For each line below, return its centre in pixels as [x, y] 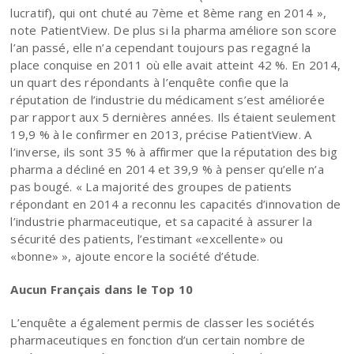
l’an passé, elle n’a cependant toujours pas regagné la [161, 47]
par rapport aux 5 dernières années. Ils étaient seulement [173, 117]
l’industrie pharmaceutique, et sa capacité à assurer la [161, 221]
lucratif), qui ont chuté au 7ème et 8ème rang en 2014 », [169, 12]
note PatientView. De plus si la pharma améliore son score [174, 30]
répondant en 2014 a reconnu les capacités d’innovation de [176, 203]
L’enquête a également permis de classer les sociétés [163, 322]
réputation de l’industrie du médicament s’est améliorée [168, 99]
